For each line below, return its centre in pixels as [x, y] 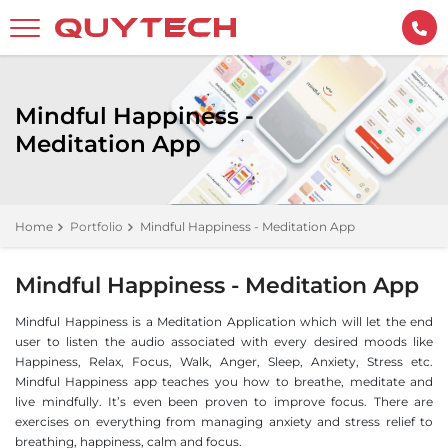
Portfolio [96, 226]
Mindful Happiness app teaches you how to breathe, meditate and [224, 381]
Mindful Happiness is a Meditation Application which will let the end [224, 321]
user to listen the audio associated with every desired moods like [224, 341]
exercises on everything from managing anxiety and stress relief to [224, 421]
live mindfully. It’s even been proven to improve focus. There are [224, 401]
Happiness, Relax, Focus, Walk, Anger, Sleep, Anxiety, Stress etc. [224, 361]
